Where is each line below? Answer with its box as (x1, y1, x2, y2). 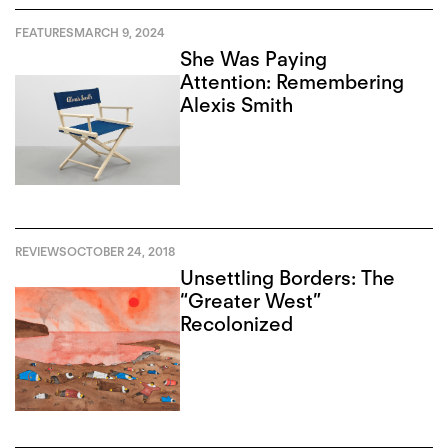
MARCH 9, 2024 (74, 25, 165, 40)
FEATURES (15, 25, 74, 40)
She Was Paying (180, 46, 328, 71)
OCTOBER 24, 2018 (67, 243, 175, 259)
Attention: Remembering (180, 69, 405, 94)
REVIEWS (15, 243, 67, 259)
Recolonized (180, 311, 294, 336)
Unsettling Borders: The (180, 265, 396, 290)
